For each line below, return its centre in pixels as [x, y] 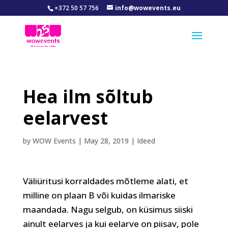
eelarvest [65, 118]
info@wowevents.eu [148, 8]
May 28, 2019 [106, 141]
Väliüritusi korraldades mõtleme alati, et [105, 181]
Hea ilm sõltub [88, 96]
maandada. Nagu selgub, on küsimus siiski [108, 209]
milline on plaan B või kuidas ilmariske [99, 195]
